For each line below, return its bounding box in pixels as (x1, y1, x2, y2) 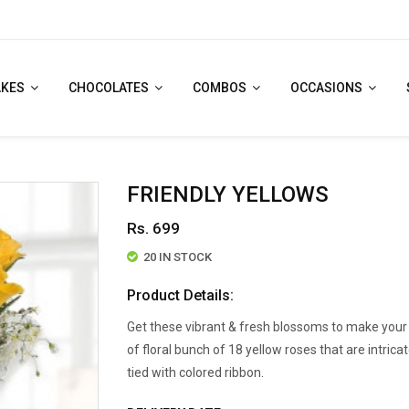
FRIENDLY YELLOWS (127, 182, 329, 207)
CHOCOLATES (68, 80, 152, 95)
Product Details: (127, 287, 234, 304)
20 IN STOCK (143, 250, 212, 264)
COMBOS (192, 80, 249, 95)
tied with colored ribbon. (127, 365, 264, 380)
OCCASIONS (289, 80, 365, 95)
